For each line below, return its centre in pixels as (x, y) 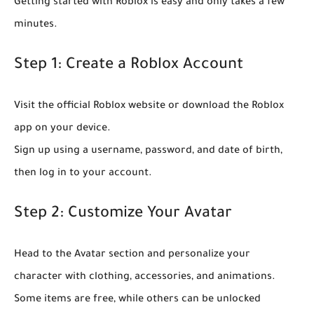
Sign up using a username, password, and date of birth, (148, 152)
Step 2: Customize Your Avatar (123, 215)
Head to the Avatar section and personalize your (132, 255)
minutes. (36, 26)
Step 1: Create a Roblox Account (129, 66)
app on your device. (62, 129)
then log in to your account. (83, 174)
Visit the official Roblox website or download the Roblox (149, 107)
